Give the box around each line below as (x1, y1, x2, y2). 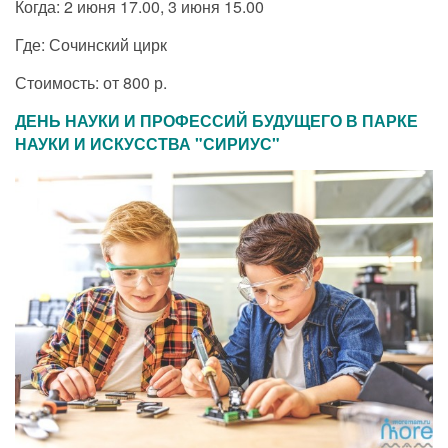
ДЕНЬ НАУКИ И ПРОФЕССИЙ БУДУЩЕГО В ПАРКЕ (15, 109, 418, 133)
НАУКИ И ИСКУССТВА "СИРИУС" (15, 132, 280, 156)
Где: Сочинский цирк (15, 33, 167, 57)
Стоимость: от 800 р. (15, 71, 167, 95)
